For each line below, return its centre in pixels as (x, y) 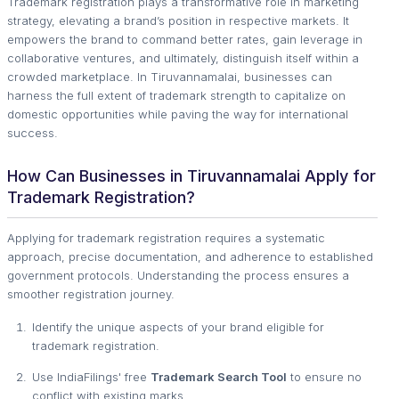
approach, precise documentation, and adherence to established (190, 256)
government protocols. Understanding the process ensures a (178, 275)
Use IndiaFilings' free (91, 376)
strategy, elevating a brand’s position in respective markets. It (178, 20)
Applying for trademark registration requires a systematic (166, 237)
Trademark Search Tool (219, 376)
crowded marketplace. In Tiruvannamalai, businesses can (170, 76)
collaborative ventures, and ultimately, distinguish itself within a (183, 57)
